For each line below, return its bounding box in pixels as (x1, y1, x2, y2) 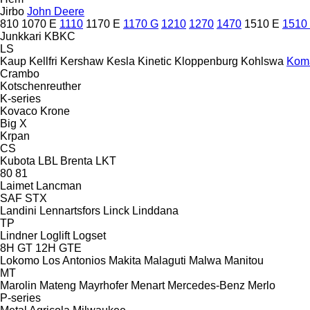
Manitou (224, 254, 264, 266)
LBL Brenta (38, 154, 93, 167)
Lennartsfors (39, 204, 100, 217)
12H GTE (35, 241, 82, 254)
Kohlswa (241, 55, 284, 67)
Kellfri (29, 55, 57, 67)
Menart (131, 279, 165, 291)
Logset (73, 229, 106, 241)
